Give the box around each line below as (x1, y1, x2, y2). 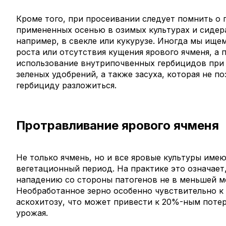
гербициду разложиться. (16, 80, 117, 90)
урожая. (16, 207, 48, 218)
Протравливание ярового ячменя (16, 118, 219, 133)
